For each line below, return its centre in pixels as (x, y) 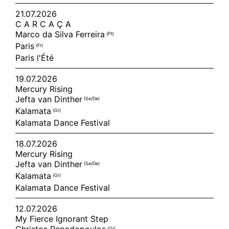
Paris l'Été (35, 58)
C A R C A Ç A (43, 24)
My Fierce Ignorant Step (62, 219)
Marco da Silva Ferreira (61, 34)
